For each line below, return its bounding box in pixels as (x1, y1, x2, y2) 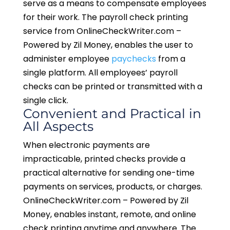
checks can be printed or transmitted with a (23, 81, 202, 93)
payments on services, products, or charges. (23, 181, 202, 193)
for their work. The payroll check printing (23, 11, 188, 24)
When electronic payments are (23, 139, 150, 151)
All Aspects (23, 119, 93, 135)
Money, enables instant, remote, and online (23, 208, 196, 221)
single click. (23, 94, 68, 107)
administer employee (23, 53, 111, 65)
